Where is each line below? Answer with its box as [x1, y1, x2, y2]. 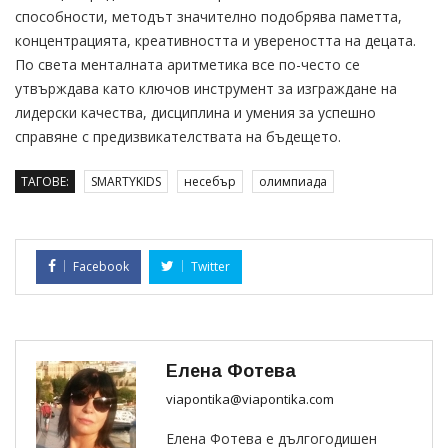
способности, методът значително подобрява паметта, [15, 6, 402, 26]
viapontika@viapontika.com [166, 389, 334, 408]
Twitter [191, 257, 230, 275]
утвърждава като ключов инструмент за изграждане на [15, 78, 397, 98]
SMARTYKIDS [91, 172, 161, 190]
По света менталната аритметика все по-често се [15, 54, 360, 74]
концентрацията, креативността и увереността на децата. [15, 30, 416, 50]
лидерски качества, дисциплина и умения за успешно [15, 102, 376, 122]
